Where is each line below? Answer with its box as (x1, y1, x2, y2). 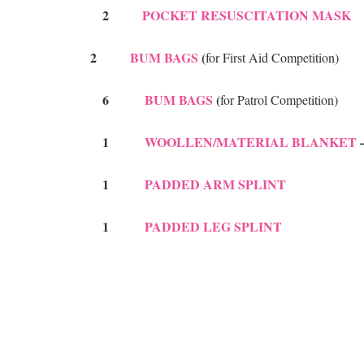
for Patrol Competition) (220, 91, 338, 109)
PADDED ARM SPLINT (145, 175, 286, 194)
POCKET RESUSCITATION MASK (142, 6, 351, 25)
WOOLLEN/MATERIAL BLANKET (145, 132, 357, 152)
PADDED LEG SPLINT (145, 217, 282, 236)
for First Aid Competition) (206, 49, 339, 67)
